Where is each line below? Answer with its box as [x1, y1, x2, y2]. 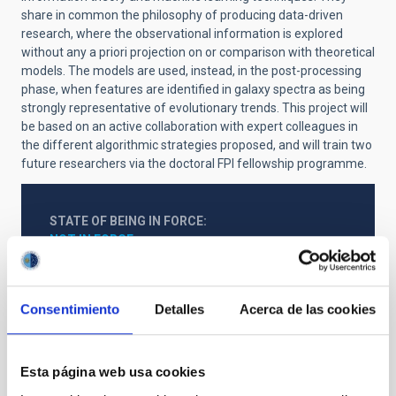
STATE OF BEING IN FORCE [49, 214, 203, 228]
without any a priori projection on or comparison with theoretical [21, 45, 375, 59]
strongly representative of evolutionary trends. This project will [21, 101, 368, 115]
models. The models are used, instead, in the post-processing [21, 64, 362, 78]
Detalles [154, 301, 205, 317]
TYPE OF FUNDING [49, 302, 157, 316]
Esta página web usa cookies [20, 364, 205, 380]
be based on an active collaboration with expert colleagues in [21, 119, 358, 133]
